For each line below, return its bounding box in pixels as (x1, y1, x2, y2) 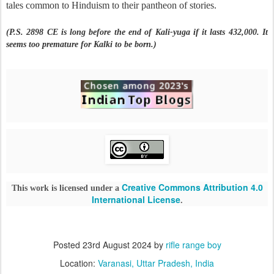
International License (91, 193, 180, 206)
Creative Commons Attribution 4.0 (121, 181, 263, 194)
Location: (60, 257, 98, 270)
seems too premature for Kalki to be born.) (6, 40, 157, 49)
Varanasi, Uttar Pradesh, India (98, 257, 214, 270)
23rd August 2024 (82, 239, 152, 251)
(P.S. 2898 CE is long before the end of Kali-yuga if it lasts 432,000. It (6, 28, 268, 37)
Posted (53, 239, 83, 251)
